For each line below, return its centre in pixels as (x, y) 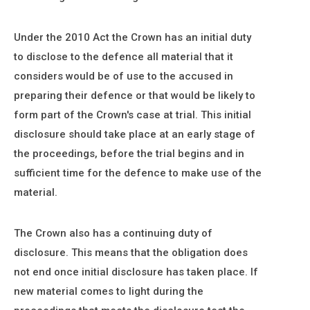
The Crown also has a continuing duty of (113, 233)
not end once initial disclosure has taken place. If (136, 272)
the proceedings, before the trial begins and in (129, 154)
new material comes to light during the (109, 291)
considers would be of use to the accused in (124, 76)
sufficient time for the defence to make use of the (138, 173)
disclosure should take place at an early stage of (135, 134)
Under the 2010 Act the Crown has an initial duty (133, 37)
